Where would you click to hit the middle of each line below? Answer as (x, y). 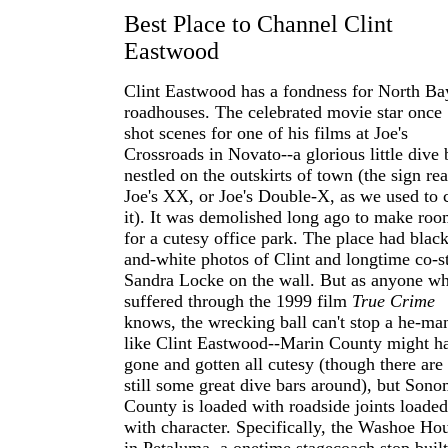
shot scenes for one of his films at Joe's (266, 133)
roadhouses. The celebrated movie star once (283, 112)
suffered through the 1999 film (238, 301)
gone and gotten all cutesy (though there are (283, 364)
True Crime (393, 301)
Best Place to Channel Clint (258, 24)
